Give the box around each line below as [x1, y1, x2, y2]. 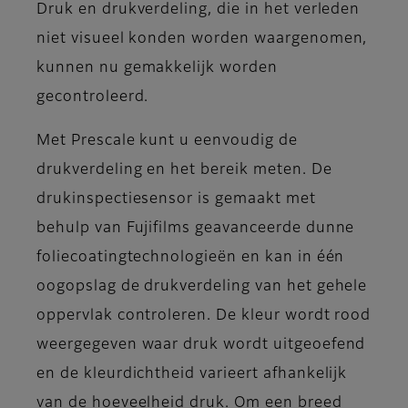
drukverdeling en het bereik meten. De [36, 163, 332, 178]
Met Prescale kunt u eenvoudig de [36, 134, 298, 149]
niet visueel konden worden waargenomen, [36, 32, 368, 47]
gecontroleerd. [36, 90, 149, 106]
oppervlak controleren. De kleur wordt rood [36, 309, 372, 324]
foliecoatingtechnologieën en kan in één [36, 250, 345, 266]
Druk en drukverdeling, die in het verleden [36, 3, 361, 18]
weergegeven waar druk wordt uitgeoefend [36, 338, 366, 353]
